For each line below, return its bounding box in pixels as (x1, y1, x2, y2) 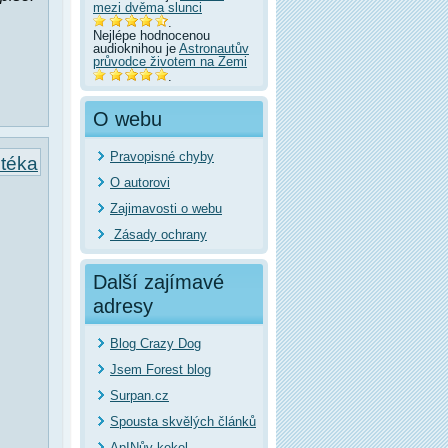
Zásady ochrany (110, 226, 207, 242)
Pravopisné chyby (110, 148, 214, 164)
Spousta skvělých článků (110, 413, 256, 429)
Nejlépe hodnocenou (93, 27, 210, 43)
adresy (93, 294, 153, 317)
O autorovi (110, 174, 170, 190)
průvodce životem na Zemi (93, 53, 247, 69)
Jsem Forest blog (110, 361, 211, 377)
